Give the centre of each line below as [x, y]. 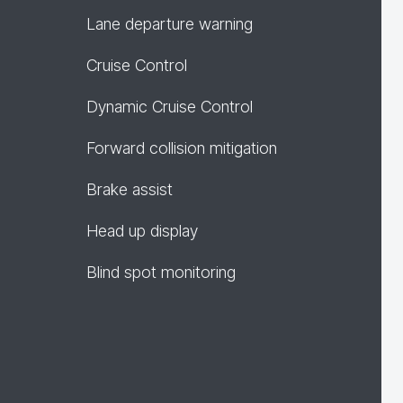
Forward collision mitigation [182, 148]
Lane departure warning [170, 24]
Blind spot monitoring [161, 272]
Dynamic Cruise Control [170, 107]
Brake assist [130, 189]
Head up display [142, 231]
